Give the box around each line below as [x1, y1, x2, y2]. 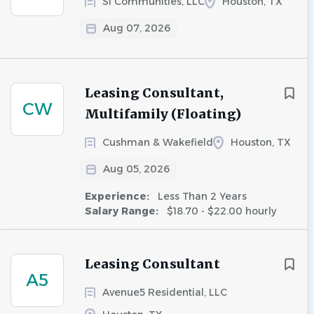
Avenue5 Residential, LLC [102, 286, 227, 299]
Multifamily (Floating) [85, 106, 241, 122]
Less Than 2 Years [155, 190, 247, 203]
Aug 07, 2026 [103, 22, 170, 34]
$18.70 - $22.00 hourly [164, 205, 276, 217]
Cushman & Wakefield [102, 136, 213, 149]
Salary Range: [85, 205, 161, 217]
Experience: [85, 190, 152, 203]
